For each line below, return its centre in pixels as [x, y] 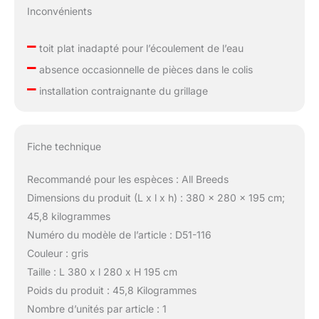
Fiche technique [64, 146]
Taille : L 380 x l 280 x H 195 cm [102, 271]
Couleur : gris [57, 253]
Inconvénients [59, 11]
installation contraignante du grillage [122, 91]
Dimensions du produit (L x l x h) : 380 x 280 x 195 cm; [156, 197]
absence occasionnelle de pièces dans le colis [144, 69]
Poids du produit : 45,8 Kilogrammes [111, 290]
